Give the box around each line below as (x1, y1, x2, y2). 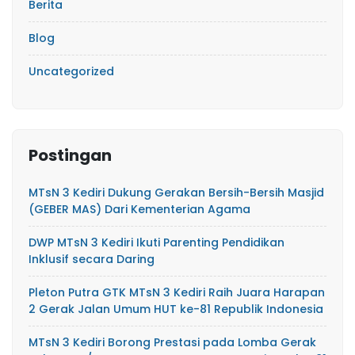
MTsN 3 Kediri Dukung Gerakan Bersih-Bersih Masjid (29, 185, 324, 201)
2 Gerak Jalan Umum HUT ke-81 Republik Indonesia (29, 301, 323, 318)
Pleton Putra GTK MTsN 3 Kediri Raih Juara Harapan (29, 284, 325, 301)
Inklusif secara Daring (29, 251, 155, 268)
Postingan (29, 144, 112, 167)
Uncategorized (29, 63, 114, 80)
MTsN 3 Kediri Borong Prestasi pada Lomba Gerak (29, 334, 316, 351)
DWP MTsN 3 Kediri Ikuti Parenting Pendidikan (29, 235, 284, 251)
